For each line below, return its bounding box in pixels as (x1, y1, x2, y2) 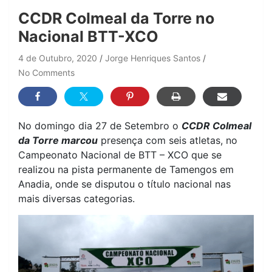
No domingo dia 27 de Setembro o (18, 120, 182, 132)
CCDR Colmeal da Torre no (18, 9, 214, 28)
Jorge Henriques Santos (105, 53, 200, 64)
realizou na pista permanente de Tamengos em (18, 163, 234, 176)
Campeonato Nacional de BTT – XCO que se (18, 149, 222, 161)
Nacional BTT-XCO (18, 27, 158, 46)
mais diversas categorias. (18, 192, 135, 205)
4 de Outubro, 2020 (18, 53, 97, 64)
